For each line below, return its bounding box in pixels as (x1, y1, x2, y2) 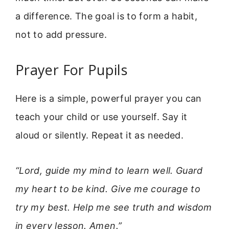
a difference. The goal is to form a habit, (15, 10, 198, 21)
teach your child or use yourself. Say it (15, 111, 188, 123)
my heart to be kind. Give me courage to (15, 183, 201, 194)
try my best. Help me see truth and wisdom (15, 201, 212, 213)
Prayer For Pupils (15, 60, 128, 80)
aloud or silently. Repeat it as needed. (15, 130, 184, 141)
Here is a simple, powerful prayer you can (15, 93, 202, 104)
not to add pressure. (15, 29, 107, 40)
